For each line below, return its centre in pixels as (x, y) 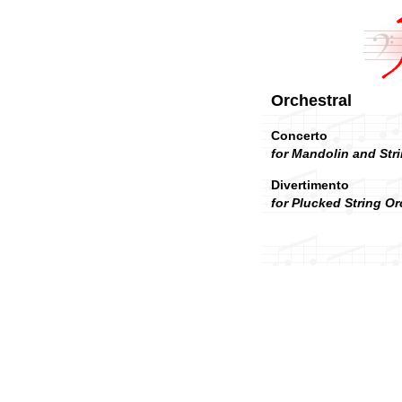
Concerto (299, 135)
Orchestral (311, 100)
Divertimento (310, 185)
